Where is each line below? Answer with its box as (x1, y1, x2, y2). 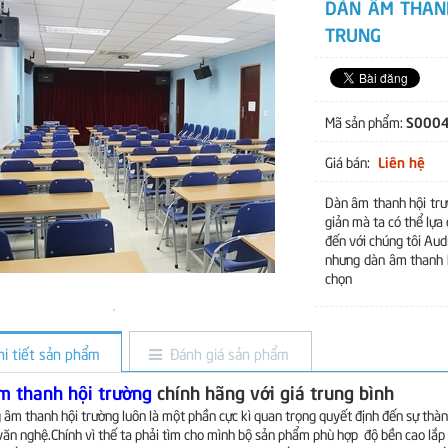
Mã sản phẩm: (324, 112, 406, 131)
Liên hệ (377, 151, 425, 171)
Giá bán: (324, 152, 373, 171)
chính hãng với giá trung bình (152, 379, 394, 404)
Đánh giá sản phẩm (170, 342, 290, 363)
